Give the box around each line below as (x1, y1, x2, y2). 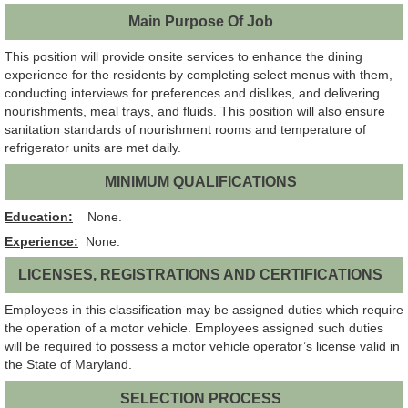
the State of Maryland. (5, 357, 132, 372)
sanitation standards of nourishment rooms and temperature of (5, 122, 366, 138)
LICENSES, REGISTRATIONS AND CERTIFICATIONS (18, 267, 383, 283)
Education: (5, 209, 73, 224)
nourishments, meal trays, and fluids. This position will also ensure (5, 104, 385, 119)
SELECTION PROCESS (119, 390, 281, 406)
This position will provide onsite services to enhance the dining (5, 49, 362, 65)
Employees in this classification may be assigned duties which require (5, 302, 403, 318)
